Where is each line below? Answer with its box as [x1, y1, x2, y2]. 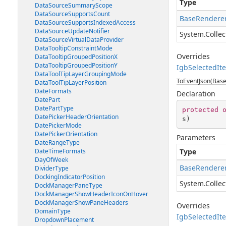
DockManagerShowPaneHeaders [35, 198, 128, 207]
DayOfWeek [35, 155, 68, 164]
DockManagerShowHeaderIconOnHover [35, 190, 148, 198]
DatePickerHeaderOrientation [35, 112, 119, 121]
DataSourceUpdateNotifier [35, 27, 110, 35]
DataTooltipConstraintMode [35, 44, 112, 52]
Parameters [177, 133, 215, 142]
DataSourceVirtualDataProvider [35, 35, 124, 44]
